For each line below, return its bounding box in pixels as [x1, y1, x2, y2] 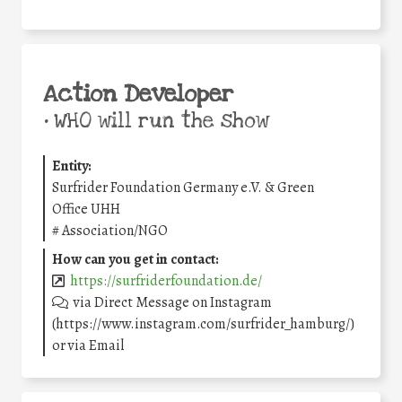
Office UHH [52, 199, 120, 220]
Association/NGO [62, 221, 168, 241]
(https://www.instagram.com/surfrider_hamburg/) [52, 314, 354, 335]
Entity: [52, 156, 92, 177]
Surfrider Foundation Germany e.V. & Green [52, 178, 314, 198]
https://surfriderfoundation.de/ [70, 271, 263, 292]
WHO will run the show [48, 108, 269, 135]
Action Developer [43, 79, 233, 110]
